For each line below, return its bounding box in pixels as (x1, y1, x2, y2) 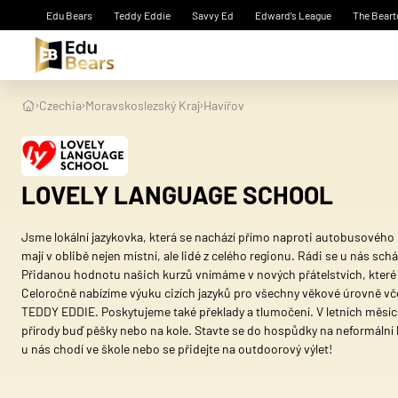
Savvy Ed (192, 9, 234, 21)
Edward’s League (255, 9, 331, 21)
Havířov (203, 98, 244, 113)
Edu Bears (46, 9, 92, 21)
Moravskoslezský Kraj (85, 98, 200, 113)
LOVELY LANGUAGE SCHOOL (21, 179, 333, 210)
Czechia (39, 98, 82, 113)
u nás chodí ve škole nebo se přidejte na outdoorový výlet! (21, 340, 332, 356)
